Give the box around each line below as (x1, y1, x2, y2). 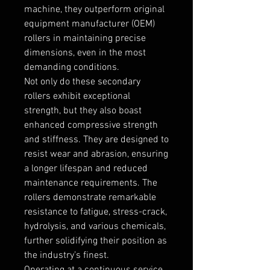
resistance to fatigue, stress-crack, (24, 206, 167, 218)
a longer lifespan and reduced (24, 162, 148, 175)
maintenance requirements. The (24, 177, 157, 189)
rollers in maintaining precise (24, 32, 146, 45)
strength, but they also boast (24, 104, 142, 117)
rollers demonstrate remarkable (24, 191, 156, 204)
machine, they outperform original (24, 3, 165, 16)
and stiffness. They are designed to (24, 133, 169, 146)
